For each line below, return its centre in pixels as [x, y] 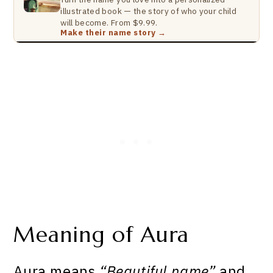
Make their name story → [113, 33]
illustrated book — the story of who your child [149, 11]
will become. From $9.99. [109, 23]
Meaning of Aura [101, 235]
